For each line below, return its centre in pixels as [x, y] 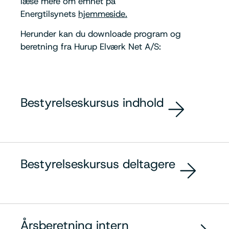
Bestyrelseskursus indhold [92, 102]
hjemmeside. [103, 14]
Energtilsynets [49, 14]
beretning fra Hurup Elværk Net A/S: [91, 47]
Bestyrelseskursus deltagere [98, 164]
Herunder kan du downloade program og [101, 34]
